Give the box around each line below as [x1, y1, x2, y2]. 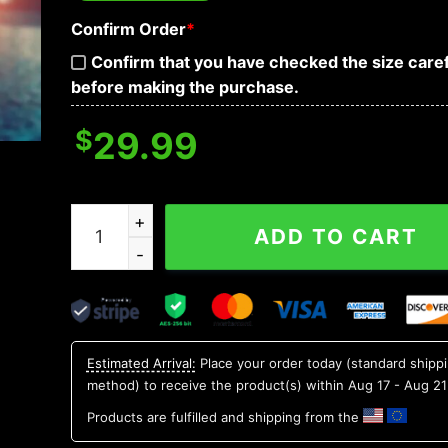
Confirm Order [70, 18, 186, 39]
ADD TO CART [254, 223, 419, 249]
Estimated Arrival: [86, 354, 196, 371]
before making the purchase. [70, 77, 299, 98]
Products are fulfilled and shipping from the [86, 408, 363, 425]
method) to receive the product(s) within [86, 376, 348, 393]
